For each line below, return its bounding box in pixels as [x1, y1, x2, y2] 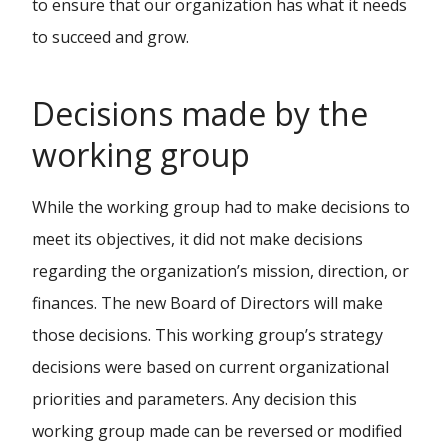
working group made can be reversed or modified [32, 420, 402, 442]
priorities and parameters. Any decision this [32, 388, 357, 410]
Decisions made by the [32, 92, 368, 135]
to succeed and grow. [32, 26, 189, 48]
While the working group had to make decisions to [32, 196, 410, 218]
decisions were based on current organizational [32, 356, 389, 378]
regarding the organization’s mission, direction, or [32, 260, 409, 282]
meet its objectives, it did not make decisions [32, 228, 363, 250]
